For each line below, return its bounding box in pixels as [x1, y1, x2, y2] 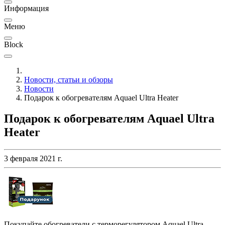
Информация [4, 4, 49, 13]
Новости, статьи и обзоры [24, 75, 113, 84]
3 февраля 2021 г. [4, 154, 62, 163]
